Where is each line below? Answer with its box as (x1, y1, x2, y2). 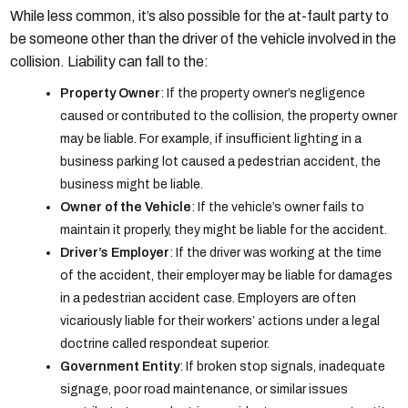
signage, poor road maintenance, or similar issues (60, 382, 349, 397)
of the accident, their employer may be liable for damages (60, 269, 393, 283)
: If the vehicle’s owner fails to (191, 200, 365, 215)
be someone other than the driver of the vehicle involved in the (10, 31, 397, 47)
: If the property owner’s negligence (160, 87, 366, 101)
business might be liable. (60, 178, 204, 192)
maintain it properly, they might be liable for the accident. (60, 223, 388, 238)
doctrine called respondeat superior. (60, 337, 270, 352)
